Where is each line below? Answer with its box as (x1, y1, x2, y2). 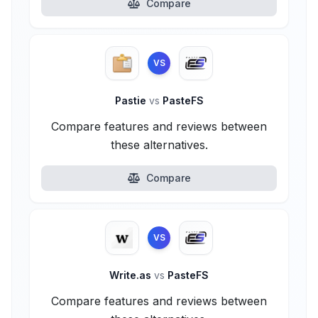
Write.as (109, 269, 154, 281)
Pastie (114, 94, 149, 106)
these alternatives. (110, 138, 208, 152)
